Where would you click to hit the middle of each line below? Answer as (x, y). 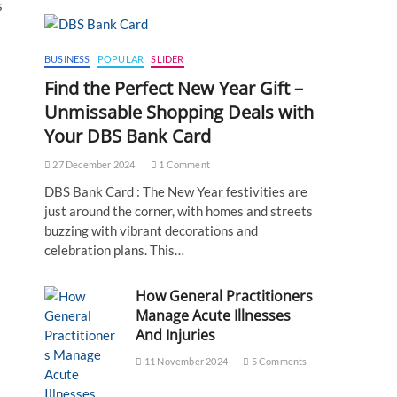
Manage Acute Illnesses (214, 315)
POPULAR (121, 59)
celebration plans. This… (114, 250)
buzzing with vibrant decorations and (151, 230)
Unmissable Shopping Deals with (179, 112)
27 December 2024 (93, 164)
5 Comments (278, 361)
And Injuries (176, 335)
